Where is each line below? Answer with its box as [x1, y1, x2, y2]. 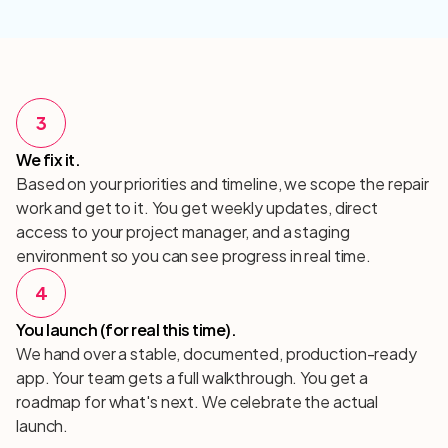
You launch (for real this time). [16, 319, 236, 340]
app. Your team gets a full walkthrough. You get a [16, 367, 369, 388]
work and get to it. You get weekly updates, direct [16, 197, 379, 218]
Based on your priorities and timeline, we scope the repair [16, 173, 430, 194]
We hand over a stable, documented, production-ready [16, 343, 417, 364]
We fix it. [16, 149, 80, 170]
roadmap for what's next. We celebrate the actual [16, 391, 379, 412]
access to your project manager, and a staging [16, 221, 350, 242]
